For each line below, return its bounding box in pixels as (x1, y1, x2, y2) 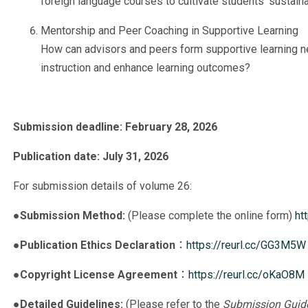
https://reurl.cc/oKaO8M (188, 268, 305, 281)
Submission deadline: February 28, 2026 (13, 120, 217, 133)
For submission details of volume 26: (13, 179, 192, 192)
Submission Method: (20, 209, 125, 222)
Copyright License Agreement (20, 268, 177, 281)
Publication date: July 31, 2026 (13, 150, 168, 163)
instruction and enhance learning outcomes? (41, 61, 250, 74)
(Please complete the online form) (125, 209, 295, 222)
